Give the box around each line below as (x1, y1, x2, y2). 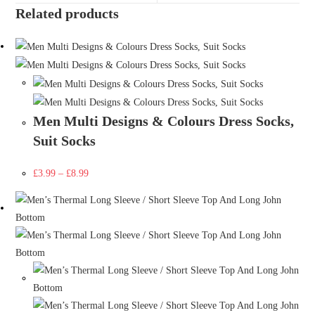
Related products (15, 5, 120, 21)
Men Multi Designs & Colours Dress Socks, (33, 113, 295, 129)
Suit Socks (33, 133, 96, 149)
